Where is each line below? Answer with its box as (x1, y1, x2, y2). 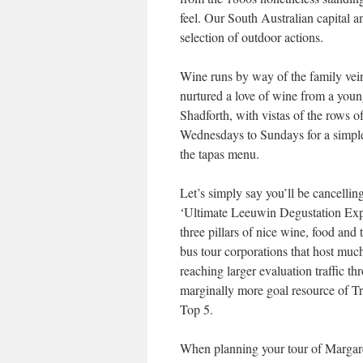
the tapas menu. (180, 145, 259, 162)
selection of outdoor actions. (180, 28, 323, 45)
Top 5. (180, 301, 213, 318)
